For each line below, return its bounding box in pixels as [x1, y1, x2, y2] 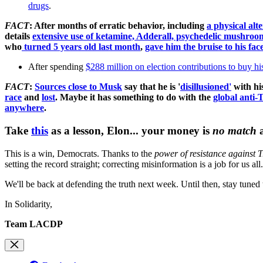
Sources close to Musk [35, 82, 122, 92]
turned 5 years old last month [24, 42, 140, 52]
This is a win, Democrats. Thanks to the [5, 148, 152, 159]
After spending [28, 62, 83, 72]
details [5, 31, 30, 42]
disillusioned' [180, 82, 231, 92]
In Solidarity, [5, 198, 57, 209]
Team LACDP [5, 218, 70, 229]
